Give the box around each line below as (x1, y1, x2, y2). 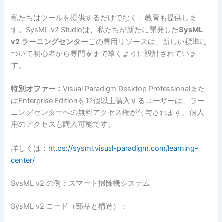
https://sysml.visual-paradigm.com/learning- (48, 143, 199, 153)
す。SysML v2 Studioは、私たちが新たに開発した (11, 25, 179, 34)
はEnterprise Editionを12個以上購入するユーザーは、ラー (11, 96, 205, 106)
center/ (11, 155, 35, 165)
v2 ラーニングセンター (11, 37, 89, 46)
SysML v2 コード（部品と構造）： (11, 201, 128, 211)
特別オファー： (11, 84, 63, 94)
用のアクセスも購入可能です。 (11, 120, 115, 129)
